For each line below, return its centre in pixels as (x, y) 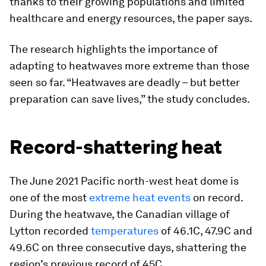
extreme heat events (140, 197)
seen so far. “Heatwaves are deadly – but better (125, 82)
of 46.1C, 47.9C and (205, 231)
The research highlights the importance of (114, 49)
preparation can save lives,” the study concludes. (130, 99)
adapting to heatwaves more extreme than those (129, 66)
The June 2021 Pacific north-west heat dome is (124, 181)
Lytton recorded (50, 231)
